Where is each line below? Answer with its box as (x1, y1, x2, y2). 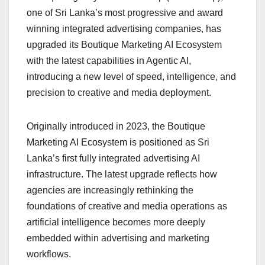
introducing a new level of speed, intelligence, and (27, 71, 236, 82)
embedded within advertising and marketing (27, 232, 209, 243)
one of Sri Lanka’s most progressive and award (27, 7, 223, 18)
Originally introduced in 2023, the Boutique (27, 121, 205, 131)
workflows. (27, 248, 71, 259)
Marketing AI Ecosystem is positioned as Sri (27, 137, 209, 147)
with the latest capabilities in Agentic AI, (27, 55, 191, 66)
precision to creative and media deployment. (27, 87, 211, 98)
